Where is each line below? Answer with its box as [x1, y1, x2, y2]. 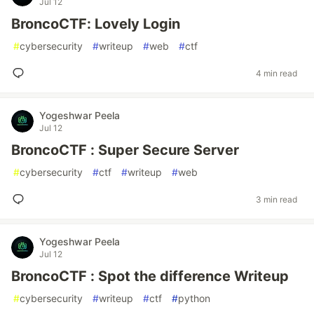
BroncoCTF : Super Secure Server [11, 142, 239, 158]
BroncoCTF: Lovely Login [11, 15, 180, 32]
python [178, 292, 210, 304]
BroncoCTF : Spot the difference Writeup [11, 268, 289, 285]
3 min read [256, 193, 297, 205]
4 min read [256, 67, 297, 78]
